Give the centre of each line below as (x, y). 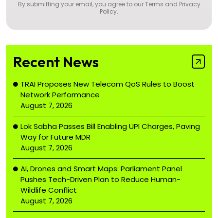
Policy (108, 11)
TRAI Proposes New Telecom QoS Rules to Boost (108, 84)
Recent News (56, 62)
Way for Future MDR (55, 137)
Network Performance (60, 94)
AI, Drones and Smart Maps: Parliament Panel (101, 168)
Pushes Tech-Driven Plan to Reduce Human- (100, 179)
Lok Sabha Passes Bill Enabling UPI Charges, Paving (110, 126)
